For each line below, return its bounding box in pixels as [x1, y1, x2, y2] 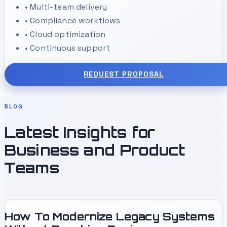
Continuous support [30, 42, 110, 53]
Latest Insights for [4, 123, 156, 142]
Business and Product [4, 141, 185, 160]
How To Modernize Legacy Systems [5, 209, 215, 223]
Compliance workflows [30, 15, 121, 26]
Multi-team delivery [30, 1, 107, 12]
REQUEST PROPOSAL [84, 69, 164, 79]
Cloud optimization [30, 28, 106, 40]
